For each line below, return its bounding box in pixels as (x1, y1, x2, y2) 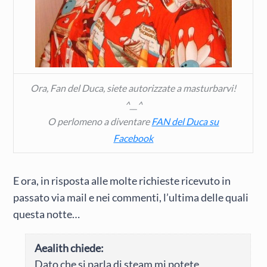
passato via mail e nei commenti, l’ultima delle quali (13, 191, 249, 204)
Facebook (113, 132, 154, 144)
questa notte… (13, 207, 80, 221)
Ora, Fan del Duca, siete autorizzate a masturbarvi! (30, 82, 237, 94)
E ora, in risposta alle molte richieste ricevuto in (13, 174, 231, 188)
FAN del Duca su (151, 116, 219, 128)
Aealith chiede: (35, 241, 104, 254)
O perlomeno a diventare (48, 116, 152, 128)
